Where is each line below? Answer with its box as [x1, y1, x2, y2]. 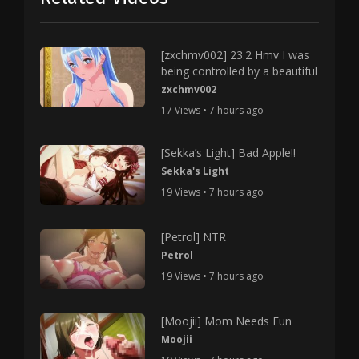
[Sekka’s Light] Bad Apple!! [161, 145, 296, 160]
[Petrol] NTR [161, 228, 227, 244]
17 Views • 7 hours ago [161, 103, 264, 117]
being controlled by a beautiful [161, 63, 318, 79]
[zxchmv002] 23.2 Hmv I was [161, 47, 310, 63]
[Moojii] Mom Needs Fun [161, 313, 292, 329]
